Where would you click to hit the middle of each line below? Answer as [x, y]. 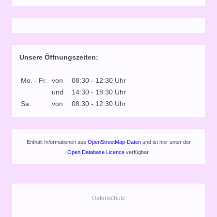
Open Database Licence [96, 152]
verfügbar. [137, 152]
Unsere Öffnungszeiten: [59, 57]
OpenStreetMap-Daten [114, 142]
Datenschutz [108, 198]
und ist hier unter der [166, 142]
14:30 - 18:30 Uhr [99, 92]
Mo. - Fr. [34, 80]
